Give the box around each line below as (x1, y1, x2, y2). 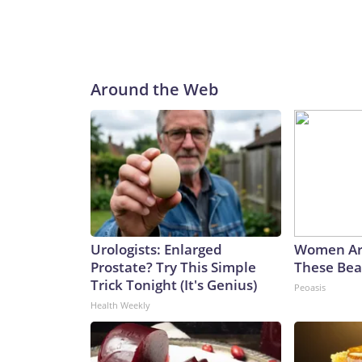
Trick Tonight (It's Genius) (90, 276, 257, 295)
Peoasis (294, 281, 326, 294)
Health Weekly (90, 299, 150, 312)
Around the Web (90, 78, 218, 101)
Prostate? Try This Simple (90, 258, 256, 277)
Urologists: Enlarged (90, 240, 222, 259)
